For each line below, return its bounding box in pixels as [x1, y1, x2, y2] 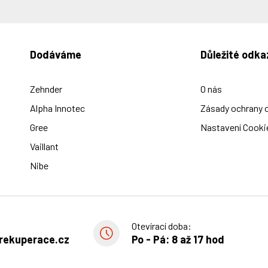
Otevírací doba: [132, 220, 191, 232]
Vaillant [29, 141, 59, 153]
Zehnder [29, 83, 62, 95]
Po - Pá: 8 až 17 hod [132, 233, 224, 246]
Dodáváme [29, 48, 81, 62]
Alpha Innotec [29, 102, 85, 114]
